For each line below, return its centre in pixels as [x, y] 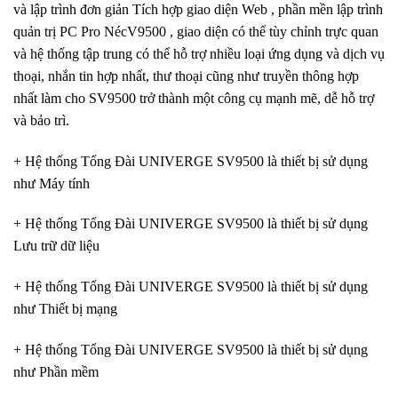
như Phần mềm [56, 372]
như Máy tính [52, 183]
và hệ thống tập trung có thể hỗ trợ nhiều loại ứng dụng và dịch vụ [199, 53]
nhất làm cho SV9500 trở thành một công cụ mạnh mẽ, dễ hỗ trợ [194, 98]
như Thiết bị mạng [65, 309]
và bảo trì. [41, 120]
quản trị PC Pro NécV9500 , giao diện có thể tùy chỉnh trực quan [196, 31]
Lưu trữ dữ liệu [56, 246]
